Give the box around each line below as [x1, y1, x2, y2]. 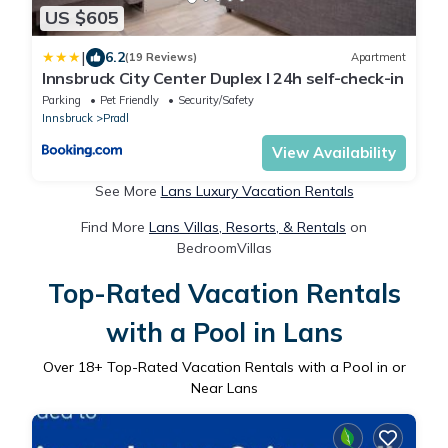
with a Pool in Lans [105, 315, 343, 349]
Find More [81, 217, 149, 236]
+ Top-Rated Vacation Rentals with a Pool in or [93, 357, 406, 376]
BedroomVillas [176, 238, 272, 257]
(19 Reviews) [125, 50, 197, 65]
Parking [42, 92, 81, 107]
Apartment [351, 50, 406, 65]
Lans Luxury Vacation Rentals [160, 181, 354, 200]
